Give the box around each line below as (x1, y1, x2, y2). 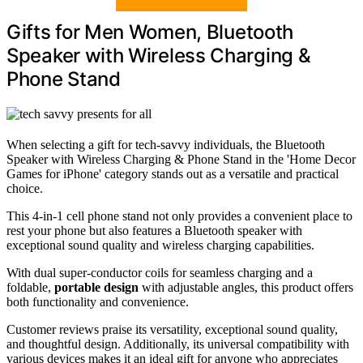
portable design (54, 280, 139, 294)
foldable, (6, 280, 54, 294)
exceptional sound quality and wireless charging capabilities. (6, 237, 314, 252)
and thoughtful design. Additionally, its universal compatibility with (6, 336, 349, 351)
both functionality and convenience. (6, 294, 189, 309)
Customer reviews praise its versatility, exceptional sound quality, (6, 322, 338, 336)
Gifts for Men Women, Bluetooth (6, 20, 294, 45)
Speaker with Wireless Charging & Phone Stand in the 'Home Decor (6, 152, 356, 166)
